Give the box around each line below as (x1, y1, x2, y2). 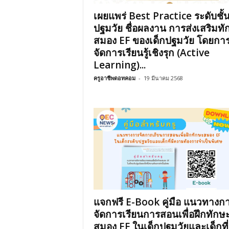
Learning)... (93, 58, 146, 72)
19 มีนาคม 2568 (143, 74, 183, 82)
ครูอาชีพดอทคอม (93, 74, 135, 82)
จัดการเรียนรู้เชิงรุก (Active (93, 46, 210, 59)
